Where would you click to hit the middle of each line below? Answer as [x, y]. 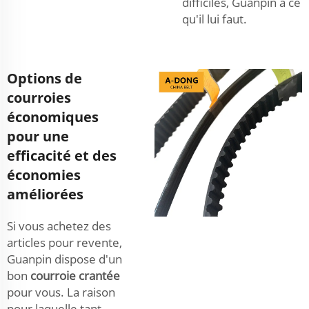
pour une [38, 136]
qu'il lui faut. [215, 19]
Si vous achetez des [59, 226]
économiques [53, 117]
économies [44, 175]
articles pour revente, [64, 242]
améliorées [45, 194]
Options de [44, 78]
